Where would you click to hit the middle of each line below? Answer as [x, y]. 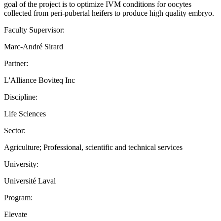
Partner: [16, 63]
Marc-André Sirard [34, 46]
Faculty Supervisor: [34, 30]
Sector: [15, 130]
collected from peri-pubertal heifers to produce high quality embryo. [109, 13]
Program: [18, 197]
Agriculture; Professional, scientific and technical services [93, 147]
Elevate [16, 214]
